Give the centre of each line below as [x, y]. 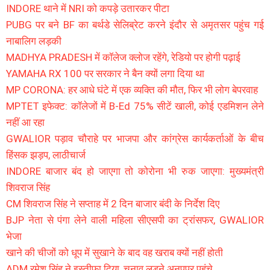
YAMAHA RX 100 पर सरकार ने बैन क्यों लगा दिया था [105, 73]
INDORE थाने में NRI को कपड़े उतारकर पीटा [88, 8]
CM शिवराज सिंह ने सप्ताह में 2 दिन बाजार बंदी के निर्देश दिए [113, 203]
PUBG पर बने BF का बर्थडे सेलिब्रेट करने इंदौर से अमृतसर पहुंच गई [135, 24]
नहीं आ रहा [25, 122]
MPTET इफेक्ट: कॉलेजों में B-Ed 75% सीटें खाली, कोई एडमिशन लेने [135, 106]
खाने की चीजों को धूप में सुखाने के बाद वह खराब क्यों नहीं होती [115, 252]
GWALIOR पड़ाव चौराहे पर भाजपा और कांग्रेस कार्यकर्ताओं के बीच [135, 138]
